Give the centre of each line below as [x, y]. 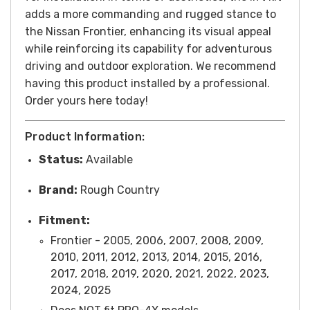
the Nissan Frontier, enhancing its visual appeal [148, 31]
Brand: [58, 190]
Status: [61, 159]
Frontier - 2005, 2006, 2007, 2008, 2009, [157, 240]
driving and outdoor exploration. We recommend [151, 66]
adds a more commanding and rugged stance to [151, 14]
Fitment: [64, 220]
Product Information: [85, 136]
